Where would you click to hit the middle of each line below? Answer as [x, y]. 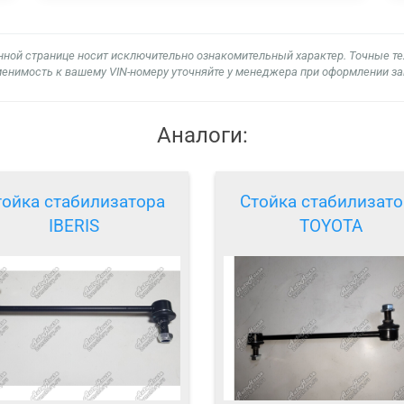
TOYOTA [331, 226]
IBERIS [73, 226]
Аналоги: [202, 135]
